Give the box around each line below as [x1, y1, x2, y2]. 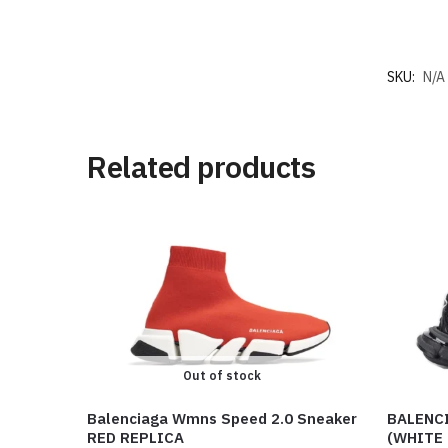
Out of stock [183, 367, 261, 383]
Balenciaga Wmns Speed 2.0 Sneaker [87, 408, 358, 428]
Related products [87, 146, 316, 186]
